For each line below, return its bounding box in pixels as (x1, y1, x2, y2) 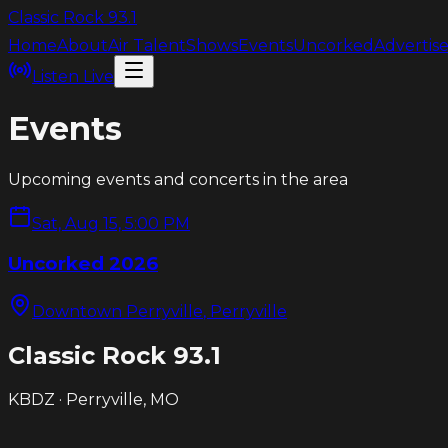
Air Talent (108, 36, 186, 55)
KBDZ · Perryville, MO (8, 390, 179, 410)
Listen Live (32, 67, 114, 86)
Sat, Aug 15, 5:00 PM (32, 213, 190, 233)
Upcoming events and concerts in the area (8, 169, 348, 189)
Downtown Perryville (32, 302, 203, 322)
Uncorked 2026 (8, 251, 158, 275)
